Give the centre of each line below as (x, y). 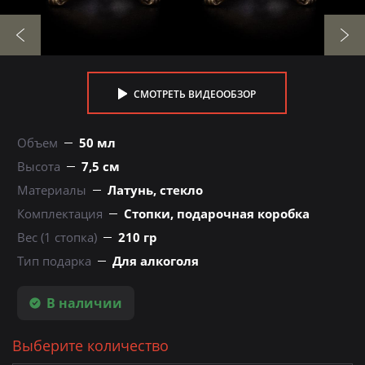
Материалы (52, 190)
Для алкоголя (156, 261)
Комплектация (60, 214)
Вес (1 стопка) (57, 237)
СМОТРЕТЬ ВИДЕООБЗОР (193, 95)
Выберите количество (90, 346)
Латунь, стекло (155, 190)
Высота (39, 167)
